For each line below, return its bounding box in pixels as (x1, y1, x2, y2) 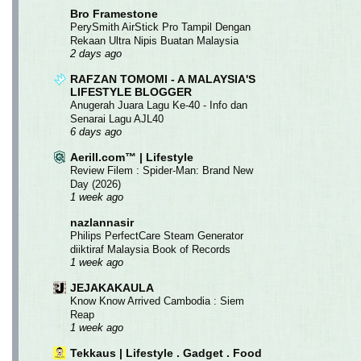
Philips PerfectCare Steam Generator (70, 229, 243, 242)
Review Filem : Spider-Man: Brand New (70, 164, 253, 176)
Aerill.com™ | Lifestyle (70, 150, 193, 164)
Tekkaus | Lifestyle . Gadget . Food (70, 346, 262, 359)
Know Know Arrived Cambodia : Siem (70, 294, 244, 307)
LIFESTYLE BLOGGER (70, 85, 192, 98)
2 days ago (70, 48, 122, 60)
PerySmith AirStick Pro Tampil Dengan (70, 20, 251, 33)
